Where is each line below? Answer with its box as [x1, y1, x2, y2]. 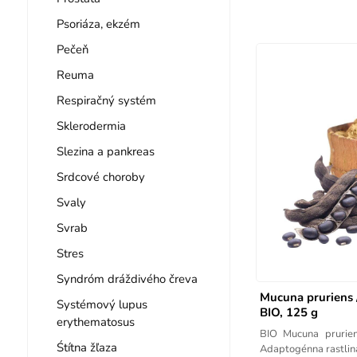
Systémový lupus [56, 296, 147, 312]
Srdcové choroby [56, 168, 145, 185]
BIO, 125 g [259, 304, 318, 320]
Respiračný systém [56, 92, 156, 108]
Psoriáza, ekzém [56, 15, 140, 32]
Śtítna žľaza [56, 339, 117, 355]
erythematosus [56, 313, 135, 330]
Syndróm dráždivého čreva [56, 270, 198, 287]
